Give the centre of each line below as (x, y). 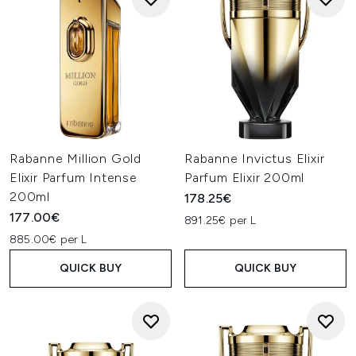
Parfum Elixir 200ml (245, 178)
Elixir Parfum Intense (74, 178)
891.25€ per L (221, 221)
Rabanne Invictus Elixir (255, 159)
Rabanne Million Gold (76, 159)
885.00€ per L (48, 240)
